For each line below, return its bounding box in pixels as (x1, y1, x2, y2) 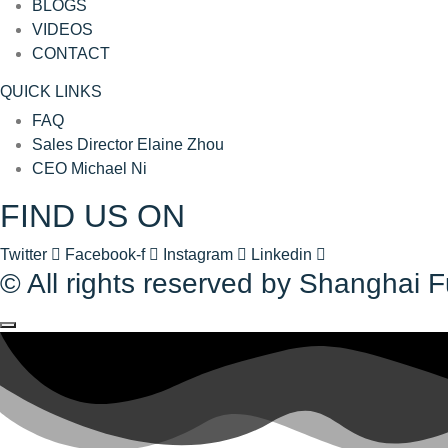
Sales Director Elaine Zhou (32, 135, 224, 153)
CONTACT (32, 44, 110, 62)
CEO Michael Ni (32, 159, 147, 177)
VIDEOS (32, 20, 93, 38)
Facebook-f (65, 245, 145, 263)
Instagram (163, 245, 233, 263)
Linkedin (251, 245, 312, 263)
